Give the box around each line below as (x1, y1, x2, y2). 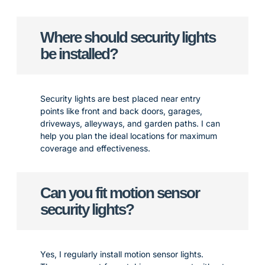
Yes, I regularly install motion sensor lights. (40, 249, 203, 259)
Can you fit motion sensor (40, 184, 199, 202)
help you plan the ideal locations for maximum (40, 131, 217, 141)
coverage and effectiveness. (40, 143, 150, 153)
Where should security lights (40, 28, 215, 46)
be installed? (40, 45, 118, 63)
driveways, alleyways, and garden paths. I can (40, 118, 220, 128)
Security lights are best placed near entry (40, 93, 201, 104)
